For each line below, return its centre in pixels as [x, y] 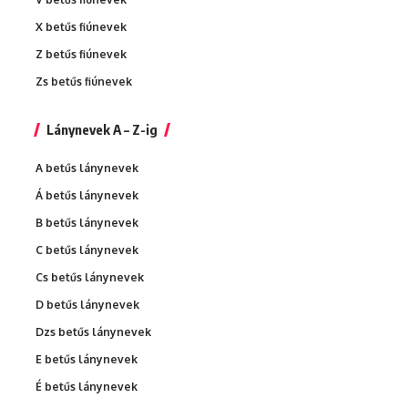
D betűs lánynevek [87, 304]
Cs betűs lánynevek [90, 277]
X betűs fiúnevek [81, 26]
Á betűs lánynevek [87, 195]
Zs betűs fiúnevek [84, 81]
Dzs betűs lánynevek [93, 331]
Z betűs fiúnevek [81, 54]
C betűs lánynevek [87, 250]
